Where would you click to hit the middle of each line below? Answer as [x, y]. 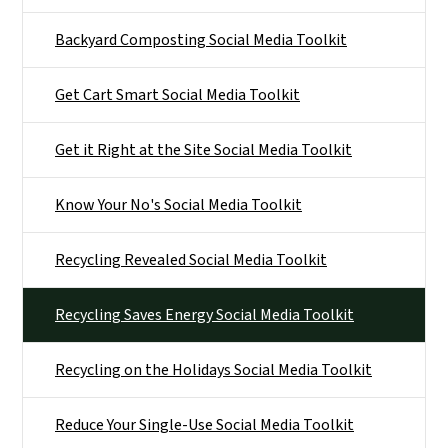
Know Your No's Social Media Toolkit [178, 204]
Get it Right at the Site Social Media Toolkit [203, 149]
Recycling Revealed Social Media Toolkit [191, 259]
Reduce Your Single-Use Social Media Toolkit [204, 424]
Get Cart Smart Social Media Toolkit [177, 94]
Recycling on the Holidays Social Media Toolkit [213, 369]
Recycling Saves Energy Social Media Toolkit [204, 314]
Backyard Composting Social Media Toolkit [201, 39]
